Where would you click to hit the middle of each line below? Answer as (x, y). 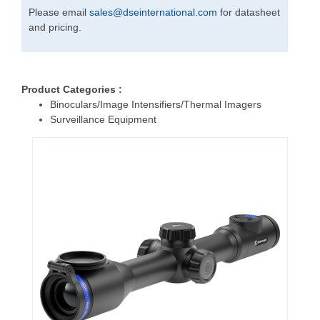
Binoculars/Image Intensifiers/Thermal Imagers (156, 105)
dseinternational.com (170, 12)
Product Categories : (72, 90)
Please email (59, 12)
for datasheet (249, 12)
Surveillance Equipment (103, 120)
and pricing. (55, 27)
